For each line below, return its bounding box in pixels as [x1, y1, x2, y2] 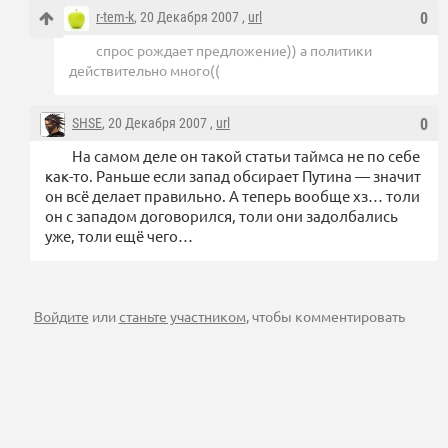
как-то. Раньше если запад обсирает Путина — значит [45, 165, 421, 185]
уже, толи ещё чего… [45, 225, 193, 245]
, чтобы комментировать [245, 306, 405, 325]
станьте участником [118, 306, 246, 325]
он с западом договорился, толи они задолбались [45, 205, 398, 225]
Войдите [33, 306, 89, 325]
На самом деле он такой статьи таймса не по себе [72, 145, 420, 165]
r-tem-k [96, 8, 134, 25]
